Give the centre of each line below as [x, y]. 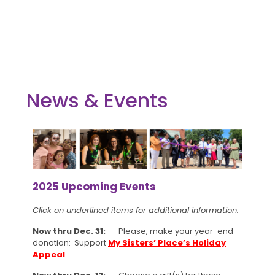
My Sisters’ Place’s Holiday [167, 242]
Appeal [49, 254]
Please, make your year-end [174, 231]
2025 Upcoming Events [94, 186]
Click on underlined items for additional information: [136, 210]
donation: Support [70, 242]
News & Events [97, 100]
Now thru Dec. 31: [74, 231]
